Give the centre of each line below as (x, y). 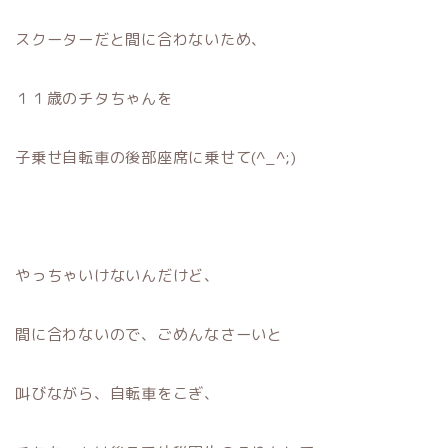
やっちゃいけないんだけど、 (117, 275)
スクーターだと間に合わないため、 (141, 39)
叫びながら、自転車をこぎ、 (117, 393)
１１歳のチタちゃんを (94, 98)
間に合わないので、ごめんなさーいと (149, 334)
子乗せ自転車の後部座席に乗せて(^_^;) (156, 157)
